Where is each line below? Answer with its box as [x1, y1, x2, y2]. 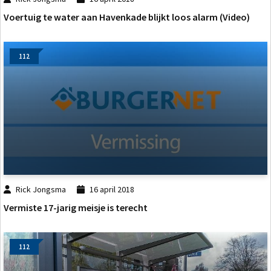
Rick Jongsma [16, 183, 67, 195]
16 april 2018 [89, 183, 134, 195]
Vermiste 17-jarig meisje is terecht [4, 201, 148, 214]
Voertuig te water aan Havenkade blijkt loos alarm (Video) [4, 10, 250, 23]
